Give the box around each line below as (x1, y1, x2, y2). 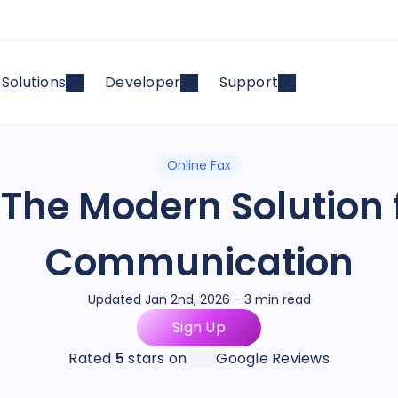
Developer (105, 72, 181, 92)
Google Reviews (216, 348, 330, 369)
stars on (124, 348, 187, 369)
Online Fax (167, 156, 231, 174)
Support (219, 72, 278, 92)
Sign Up (172, 317, 226, 338)
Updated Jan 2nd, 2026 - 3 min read (87, 291, 311, 308)
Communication (44, 236, 354, 289)
